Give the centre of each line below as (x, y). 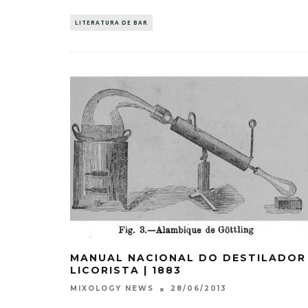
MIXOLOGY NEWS (112, 289)
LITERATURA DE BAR (111, 23)
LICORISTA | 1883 (126, 271)
